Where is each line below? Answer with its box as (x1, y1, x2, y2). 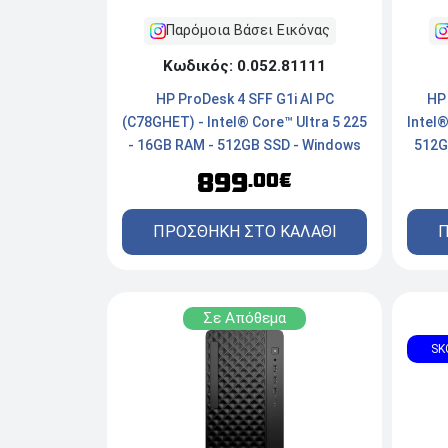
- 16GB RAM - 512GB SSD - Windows (128, 137, 361, 154)
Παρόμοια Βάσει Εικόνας (165, 22, 330, 40)
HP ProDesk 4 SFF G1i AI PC (155, 91, 334, 108)
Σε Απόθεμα (203, 309, 286, 328)
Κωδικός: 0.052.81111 (163, 57, 326, 76)
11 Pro (223, 160, 266, 177)
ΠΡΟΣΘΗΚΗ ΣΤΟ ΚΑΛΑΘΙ (152, 222, 337, 242)
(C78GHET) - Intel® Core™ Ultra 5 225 (122, 114, 367, 131)
